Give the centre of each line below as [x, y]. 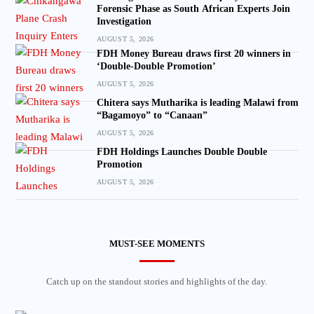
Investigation [124, 21]
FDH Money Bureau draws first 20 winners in [193, 54]
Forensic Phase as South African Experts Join [193, 8]
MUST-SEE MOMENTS [157, 243]
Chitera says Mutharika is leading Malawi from [197, 103]
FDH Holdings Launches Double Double [182, 152]
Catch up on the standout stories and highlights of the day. [157, 281]
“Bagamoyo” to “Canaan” [152, 116]
